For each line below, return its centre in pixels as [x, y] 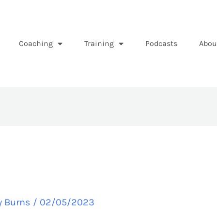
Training [99, 43]
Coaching [36, 43]
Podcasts [161, 43]
